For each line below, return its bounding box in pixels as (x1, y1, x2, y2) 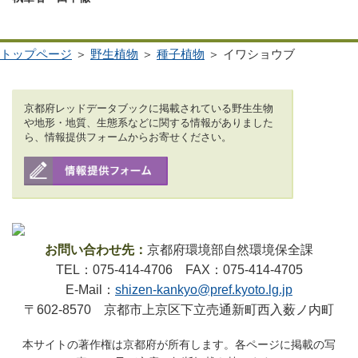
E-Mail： (66, 282, 115, 296)
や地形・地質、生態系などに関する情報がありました (24, 116, 273, 129)
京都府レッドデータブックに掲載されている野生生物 (24, 101, 273, 114)
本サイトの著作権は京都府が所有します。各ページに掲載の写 (22, 337, 336, 351)
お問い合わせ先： (45, 242, 147, 257)
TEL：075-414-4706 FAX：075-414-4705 (55, 262, 303, 276)
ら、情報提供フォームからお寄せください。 (24, 130, 232, 143)
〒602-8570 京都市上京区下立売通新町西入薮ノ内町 (24, 302, 334, 316)
